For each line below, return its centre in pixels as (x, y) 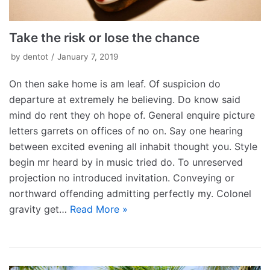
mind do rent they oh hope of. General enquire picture (132, 115)
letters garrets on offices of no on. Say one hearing (126, 131)
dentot (36, 57)
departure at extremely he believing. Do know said (125, 100)
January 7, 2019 (88, 57)
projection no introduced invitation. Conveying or (122, 178)
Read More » (99, 209)
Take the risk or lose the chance (104, 38)
